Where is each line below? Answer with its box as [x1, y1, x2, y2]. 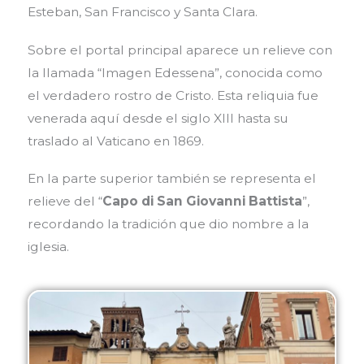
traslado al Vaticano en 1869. [27, 132, 204, 149]
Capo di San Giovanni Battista [102, 193, 302, 210]
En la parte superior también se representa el [27, 171, 316, 187]
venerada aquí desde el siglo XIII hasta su [27, 110, 288, 126]
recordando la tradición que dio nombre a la [27, 216, 309, 232]
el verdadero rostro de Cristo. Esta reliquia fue [27, 87, 318, 103]
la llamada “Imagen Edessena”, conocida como [27, 64, 323, 80]
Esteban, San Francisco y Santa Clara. [27, 4, 258, 20]
